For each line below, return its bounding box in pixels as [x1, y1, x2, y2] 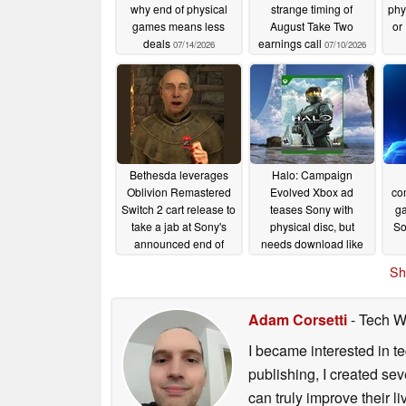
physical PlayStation [129, 253, 228, 269]
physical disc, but [269, 218, 354, 235]
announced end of [133, 236, 224, 252]
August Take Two [270, 18, 353, 34]
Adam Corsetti [248, 308, 347, 330]
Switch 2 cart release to [121, 201, 236, 217]
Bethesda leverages [129, 167, 228, 183]
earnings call [257, 35, 324, 52]
